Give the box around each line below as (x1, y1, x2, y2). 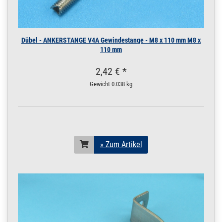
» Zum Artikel (100, 139, 142, 149)
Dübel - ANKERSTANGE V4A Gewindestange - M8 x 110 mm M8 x (21, 36, 201, 44)
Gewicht (90, 80, 110, 88)
